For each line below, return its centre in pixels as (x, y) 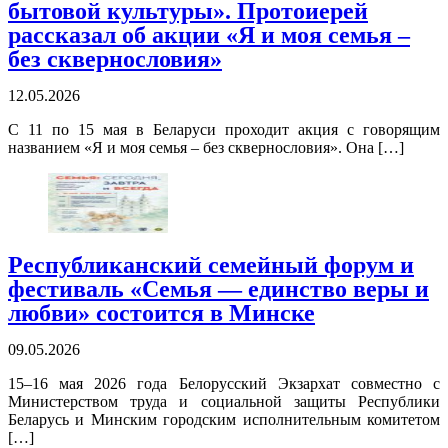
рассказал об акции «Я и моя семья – (209, 35)
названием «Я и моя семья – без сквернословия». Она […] (206, 148)
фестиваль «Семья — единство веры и (218, 289)
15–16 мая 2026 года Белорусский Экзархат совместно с (224, 384)
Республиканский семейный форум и (211, 265)
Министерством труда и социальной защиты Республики (224, 402)
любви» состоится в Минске (161, 313)
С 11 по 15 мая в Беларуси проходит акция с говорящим (224, 130)
